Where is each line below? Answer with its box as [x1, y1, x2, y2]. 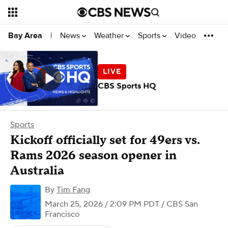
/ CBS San [159, 199, 198, 209]
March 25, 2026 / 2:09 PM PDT [45, 199, 159, 209]
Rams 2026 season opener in [10, 148, 177, 163]
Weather [94, 30, 126, 41]
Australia [10, 163, 64, 179]
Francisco [45, 209, 79, 219]
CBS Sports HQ [98, 80, 156, 91]
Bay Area [8, 31, 42, 41]
